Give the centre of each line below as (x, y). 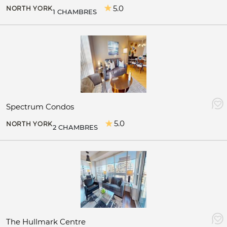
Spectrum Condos (40, 106)
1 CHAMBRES (75, 12)
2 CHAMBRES (75, 127)
